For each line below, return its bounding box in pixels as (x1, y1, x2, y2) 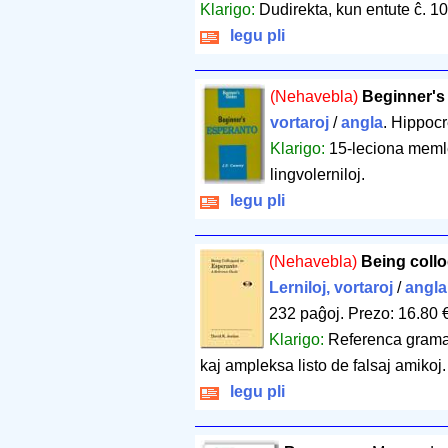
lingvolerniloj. (269, 166, 365, 184)
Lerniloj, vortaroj (269, 279, 393, 297)
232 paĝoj (269, 305, 340, 323)
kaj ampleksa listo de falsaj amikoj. (200, 357, 446, 375)
